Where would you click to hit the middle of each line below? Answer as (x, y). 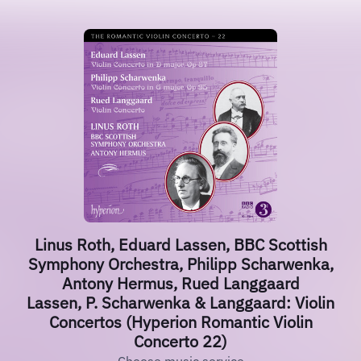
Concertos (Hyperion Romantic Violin (180, 322)
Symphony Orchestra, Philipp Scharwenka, (180, 264)
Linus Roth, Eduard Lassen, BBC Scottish (180, 245)
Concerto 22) (180, 341)
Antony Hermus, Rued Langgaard (180, 283)
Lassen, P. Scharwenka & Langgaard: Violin (180, 303)
